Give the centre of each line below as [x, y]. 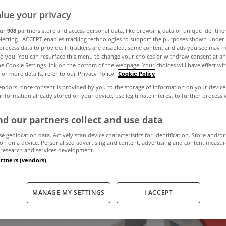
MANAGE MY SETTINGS [69, 192]
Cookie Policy [136, 73]
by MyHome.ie [166, 109]
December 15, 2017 [69, 109]
